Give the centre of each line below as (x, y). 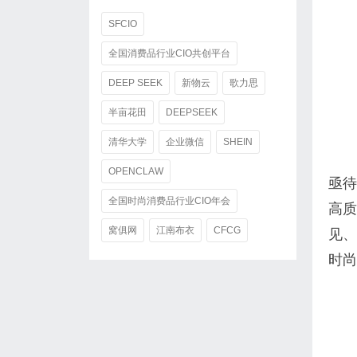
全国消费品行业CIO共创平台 (169, 53)
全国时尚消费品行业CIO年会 (169, 201)
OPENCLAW (136, 171)
